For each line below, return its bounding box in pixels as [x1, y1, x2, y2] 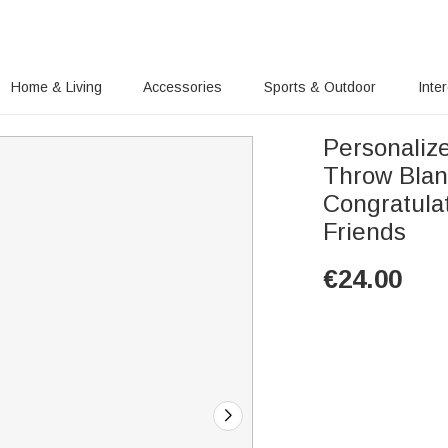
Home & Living [10, 79, 102, 95]
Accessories [143, 79, 223, 95]
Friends [323, 218, 407, 245]
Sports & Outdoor [264, 79, 377, 95]
